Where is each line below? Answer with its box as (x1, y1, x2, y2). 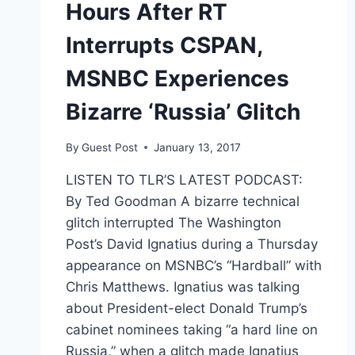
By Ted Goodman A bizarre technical (66, 193, 300, 209)
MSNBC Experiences (66, 65, 289, 93)
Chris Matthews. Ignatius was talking (66, 278, 300, 295)
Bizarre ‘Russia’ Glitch (66, 98, 300, 126)
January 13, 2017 (154, 140, 242, 154)
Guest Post (82, 140, 139, 154)
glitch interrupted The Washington (66, 214, 281, 231)
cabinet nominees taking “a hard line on (66, 321, 318, 338)
